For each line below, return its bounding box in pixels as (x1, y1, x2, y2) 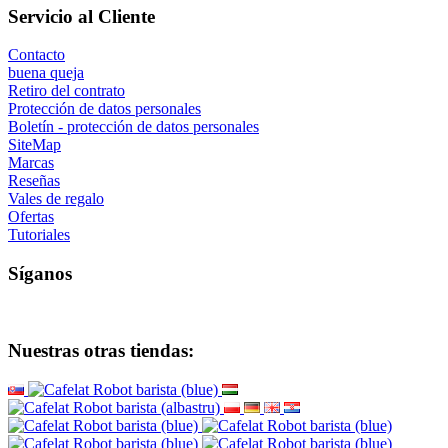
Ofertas (8, 208, 54, 226)
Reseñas (8, 172, 60, 190)
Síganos (8, 263, 72, 284)
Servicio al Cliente (8, 5, 155, 27)
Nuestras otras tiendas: (8, 340, 194, 362)
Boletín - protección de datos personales (8, 118, 259, 136)
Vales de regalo (8, 190, 104, 208)
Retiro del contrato (8, 82, 125, 100)
